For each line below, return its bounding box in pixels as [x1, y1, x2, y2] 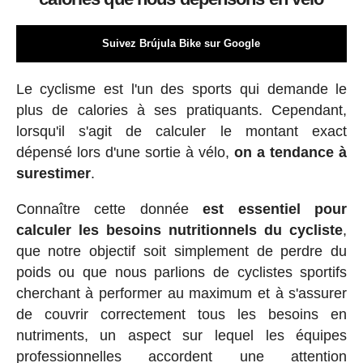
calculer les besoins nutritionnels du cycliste [15, 222, 344, 239]
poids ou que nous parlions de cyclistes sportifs [15, 264, 348, 281]
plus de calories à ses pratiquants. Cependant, [15, 102, 348, 119]
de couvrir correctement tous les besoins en [15, 306, 348, 323]
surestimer [15, 165, 91, 182]
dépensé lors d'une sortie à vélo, [15, 144, 235, 161]
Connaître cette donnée [15, 201, 203, 218]
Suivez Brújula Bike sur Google [102, 37, 261, 50]
